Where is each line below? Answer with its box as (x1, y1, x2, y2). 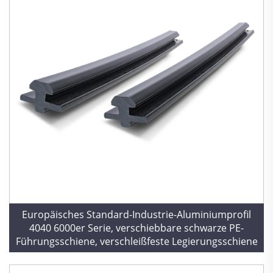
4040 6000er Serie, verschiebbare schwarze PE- (29, 221, 244, 235)
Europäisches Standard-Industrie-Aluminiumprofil (22, 208, 251, 221)
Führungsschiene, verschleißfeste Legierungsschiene (15, 235, 258, 248)
